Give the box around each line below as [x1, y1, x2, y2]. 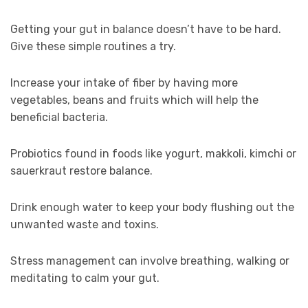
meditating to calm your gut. [10, 272, 159, 285]
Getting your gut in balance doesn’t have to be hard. [10, 23, 281, 36]
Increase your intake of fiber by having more [10, 76, 238, 90]
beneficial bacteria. [10, 111, 108, 124]
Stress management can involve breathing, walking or [10, 254, 289, 268]
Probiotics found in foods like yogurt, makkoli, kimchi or [10, 147, 296, 161]
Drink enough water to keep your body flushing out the [10, 201, 294, 214]
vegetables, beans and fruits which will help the [10, 93, 258, 107]
